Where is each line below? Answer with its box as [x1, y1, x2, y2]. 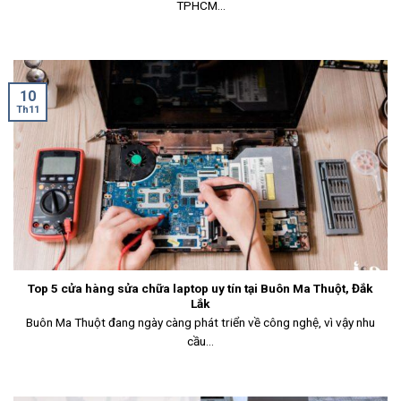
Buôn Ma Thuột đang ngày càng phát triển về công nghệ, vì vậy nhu [26, 315, 375, 330]
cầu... [187, 334, 214, 349]
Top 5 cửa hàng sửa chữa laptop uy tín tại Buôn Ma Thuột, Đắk [28, 280, 373, 295]
